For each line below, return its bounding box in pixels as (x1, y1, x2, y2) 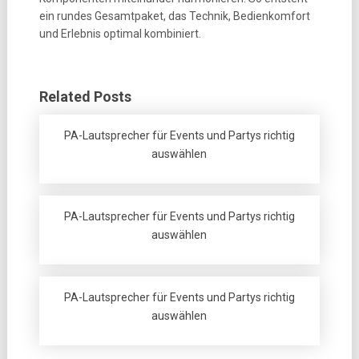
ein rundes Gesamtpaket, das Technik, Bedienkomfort (38, 10, 310, 22)
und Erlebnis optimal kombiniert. (38, 27, 201, 40)
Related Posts (38, 88, 131, 105)
